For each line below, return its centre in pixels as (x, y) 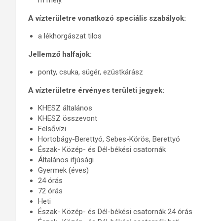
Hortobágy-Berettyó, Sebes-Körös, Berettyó (109, 139)
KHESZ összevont (68, 118)
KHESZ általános (65, 108)
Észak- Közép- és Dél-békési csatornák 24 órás (115, 212)
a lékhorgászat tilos (70, 36)
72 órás (50, 191)
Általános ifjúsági (66, 160)
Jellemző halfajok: (60, 54)
